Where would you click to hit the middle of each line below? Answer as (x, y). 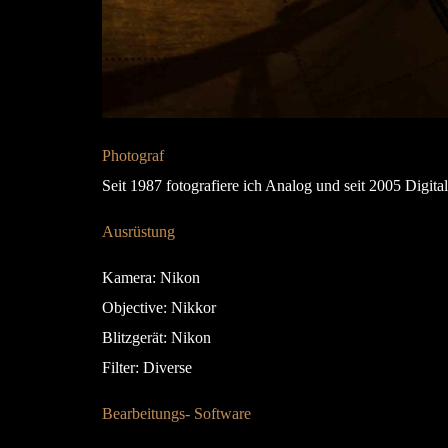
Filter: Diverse (147, 367)
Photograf (133, 155)
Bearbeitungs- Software (176, 413)
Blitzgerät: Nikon (156, 337)
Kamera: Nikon (151, 277)
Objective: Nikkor (159, 307)
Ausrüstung (138, 231)
